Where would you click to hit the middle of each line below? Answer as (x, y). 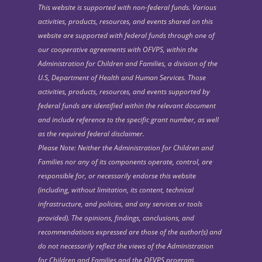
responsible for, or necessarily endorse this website (117, 175)
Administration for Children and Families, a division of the (128, 63)
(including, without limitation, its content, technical (116, 189)
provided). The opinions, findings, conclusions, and (116, 218)
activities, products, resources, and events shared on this (125, 21)
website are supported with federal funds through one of (126, 35)
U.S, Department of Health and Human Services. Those (122, 77)
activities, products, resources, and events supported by (124, 91)
